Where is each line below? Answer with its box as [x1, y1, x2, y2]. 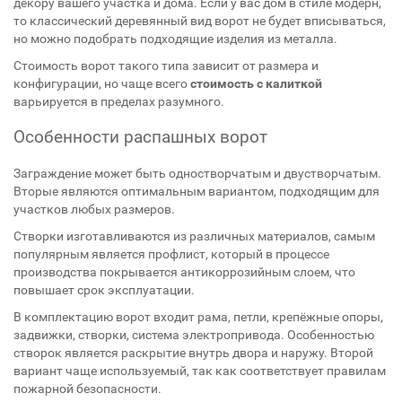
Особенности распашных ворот [13, 127, 267, 147]
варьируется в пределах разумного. [13, 94, 224, 109]
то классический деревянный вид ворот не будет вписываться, [13, 13, 386, 28]
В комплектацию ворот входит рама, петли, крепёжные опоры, [13, 310, 383, 324]
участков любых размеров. [13, 202, 175, 216]
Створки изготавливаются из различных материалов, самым [13, 229, 375, 243]
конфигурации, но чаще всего [13, 76, 190, 91]
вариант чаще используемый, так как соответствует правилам [13, 363, 386, 378]
